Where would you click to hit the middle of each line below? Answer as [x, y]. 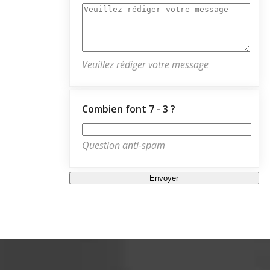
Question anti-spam [124, 145]
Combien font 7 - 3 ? [129, 109]
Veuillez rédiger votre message [145, 64]
